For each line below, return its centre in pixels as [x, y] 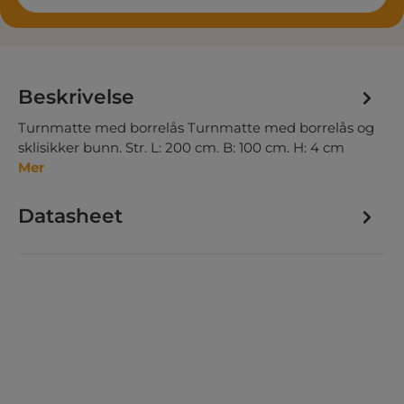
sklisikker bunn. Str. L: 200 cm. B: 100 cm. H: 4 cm [185, 147]
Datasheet [70, 215]
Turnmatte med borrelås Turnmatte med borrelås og [196, 127]
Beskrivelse [76, 96]
